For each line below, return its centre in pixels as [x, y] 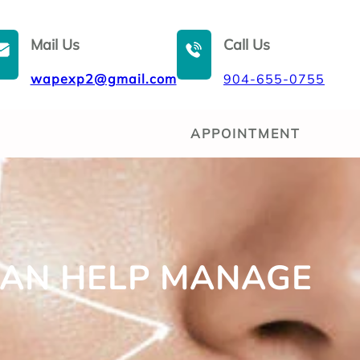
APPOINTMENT [245, 133]
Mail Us [55, 45]
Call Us [247, 45]
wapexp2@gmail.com [103, 79]
